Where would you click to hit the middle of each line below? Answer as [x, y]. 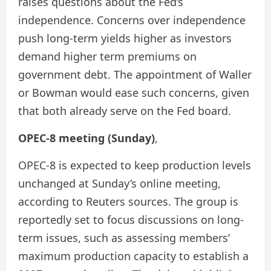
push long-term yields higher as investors [125, 38]
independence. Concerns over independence [132, 20]
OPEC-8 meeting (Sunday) [87, 138]
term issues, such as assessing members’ [124, 238]
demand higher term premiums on [107, 56]
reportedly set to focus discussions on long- [131, 220]
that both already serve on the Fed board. [125, 111]
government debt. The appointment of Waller [135, 74]
